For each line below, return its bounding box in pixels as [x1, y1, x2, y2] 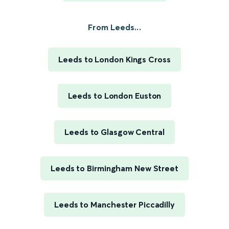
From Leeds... [88, 22, 141, 33]
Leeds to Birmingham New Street [51, 163, 178, 174]
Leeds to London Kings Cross [58, 54, 171, 65]
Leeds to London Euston [67, 90, 162, 101]
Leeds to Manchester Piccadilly [54, 199, 175, 210]
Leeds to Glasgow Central [64, 127, 165, 138]
